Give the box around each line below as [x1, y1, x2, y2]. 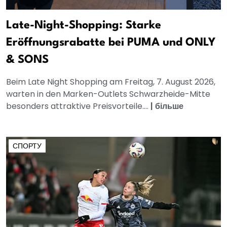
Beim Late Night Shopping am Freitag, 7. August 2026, [6, 75, 215, 88]
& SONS [6, 54, 49, 65]
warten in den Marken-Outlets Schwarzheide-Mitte [6, 88, 210, 100]
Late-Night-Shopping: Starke [6, 19, 161, 31]
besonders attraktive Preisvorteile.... [6, 100, 150, 112]
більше [155, 100, 183, 112]
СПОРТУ [13, 140, 42, 151]
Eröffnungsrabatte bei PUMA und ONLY [6, 36, 215, 48]
